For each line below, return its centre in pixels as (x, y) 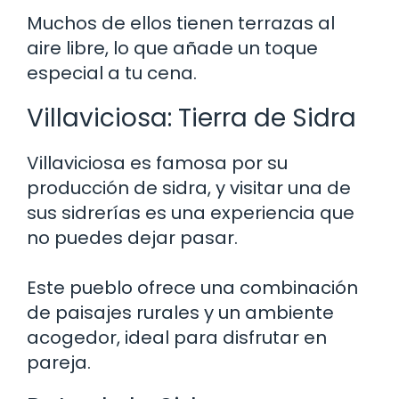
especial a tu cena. (112, 73)
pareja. (59, 362)
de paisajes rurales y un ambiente (180, 312)
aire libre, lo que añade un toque (172, 48)
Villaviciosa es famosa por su (157, 163)
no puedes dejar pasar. (132, 237)
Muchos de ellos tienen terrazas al (181, 23)
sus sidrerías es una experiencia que (191, 212)
